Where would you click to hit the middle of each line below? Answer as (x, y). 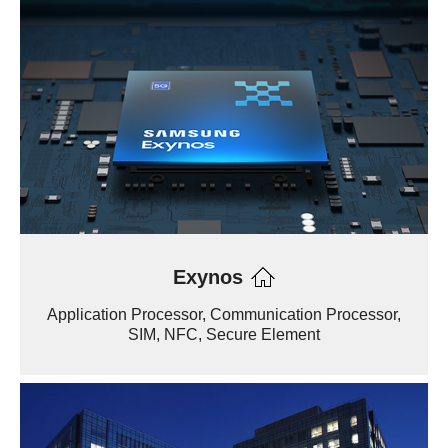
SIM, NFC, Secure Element (224, 334)
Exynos (207, 276)
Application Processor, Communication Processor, (224, 314)
